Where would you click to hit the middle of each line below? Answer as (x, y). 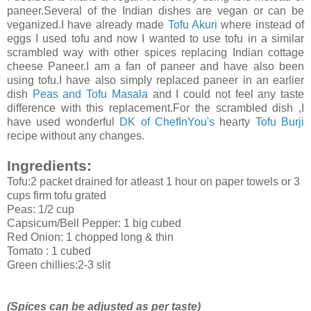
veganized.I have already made (87, 24)
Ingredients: (49, 165)
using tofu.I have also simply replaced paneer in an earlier (155, 80)
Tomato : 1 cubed (49, 251)
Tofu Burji (279, 121)
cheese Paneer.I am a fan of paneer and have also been (155, 66)
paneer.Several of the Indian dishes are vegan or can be (155, 10)
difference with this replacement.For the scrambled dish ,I (155, 108)
